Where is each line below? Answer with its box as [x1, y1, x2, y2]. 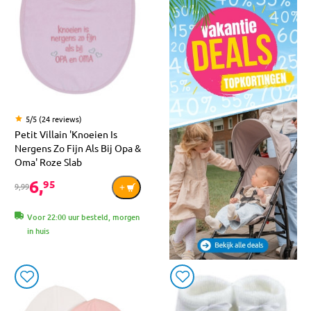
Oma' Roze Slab [15, 155, 82, 168]
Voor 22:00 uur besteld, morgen [27, 210, 140, 223]
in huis [27, 224, 49, 237]
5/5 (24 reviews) [26, 112, 82, 124]
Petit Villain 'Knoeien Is [15, 127, 117, 140]
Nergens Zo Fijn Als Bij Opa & [15, 141, 141, 154]
